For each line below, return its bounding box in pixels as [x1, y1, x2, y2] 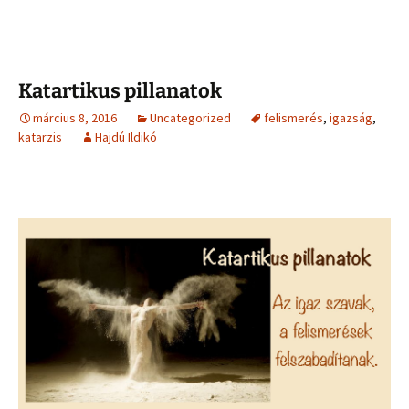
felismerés [264, 109, 323, 126]
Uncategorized [150, 109, 231, 126]
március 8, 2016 [33, 109, 117, 126]
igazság [330, 109, 372, 126]
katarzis [18, 128, 62, 145]
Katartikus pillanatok [18, 78, 222, 103]
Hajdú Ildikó [95, 128, 157, 145]
